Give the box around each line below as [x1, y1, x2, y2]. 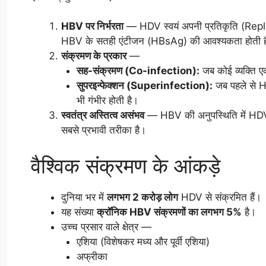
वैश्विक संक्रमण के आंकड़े [31, 153, 220, 178]
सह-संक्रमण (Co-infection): [76, 65, 199, 77]
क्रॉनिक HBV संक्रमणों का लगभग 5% [97, 205, 242, 218]
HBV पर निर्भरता [61, 20, 123, 33]
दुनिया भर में [61, 191, 107, 203]
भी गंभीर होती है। [76, 94, 138, 107]
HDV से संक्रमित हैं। [178, 191, 261, 203]
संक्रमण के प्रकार [61, 50, 126, 62]
